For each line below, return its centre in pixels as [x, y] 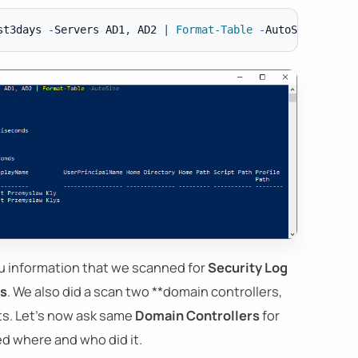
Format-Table [214, 29]
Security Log [248, 268]
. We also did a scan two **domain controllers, [145, 292]
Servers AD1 [89, 29]
